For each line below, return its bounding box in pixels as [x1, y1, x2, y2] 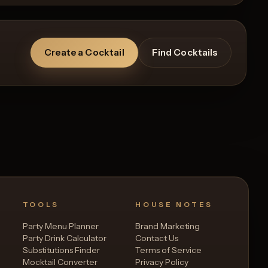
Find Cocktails [152, 46, 218, 58]
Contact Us [135, 232, 179, 243]
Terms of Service [135, 244, 202, 255]
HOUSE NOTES [135, 200, 213, 209]
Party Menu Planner [22, 220, 99, 232]
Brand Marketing [135, 220, 200, 232]
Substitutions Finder [22, 244, 100, 255]
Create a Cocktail [44, 46, 124, 58]
